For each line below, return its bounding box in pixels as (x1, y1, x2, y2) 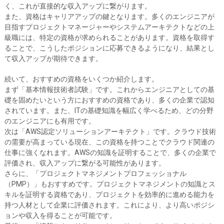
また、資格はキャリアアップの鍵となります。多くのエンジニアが (4, 12, 214, 20)
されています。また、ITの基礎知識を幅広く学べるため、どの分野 (4, 106, 213, 114)
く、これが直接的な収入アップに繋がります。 (4, 2, 151, 10)
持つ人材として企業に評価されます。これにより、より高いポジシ (4, 201, 214, 209)
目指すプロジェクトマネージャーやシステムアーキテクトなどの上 (4, 23, 214, 31)
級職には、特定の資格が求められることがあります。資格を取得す (4, 33, 214, 41)
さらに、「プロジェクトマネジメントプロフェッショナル (4, 169, 186, 177)
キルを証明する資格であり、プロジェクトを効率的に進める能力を (4, 190, 214, 198)
